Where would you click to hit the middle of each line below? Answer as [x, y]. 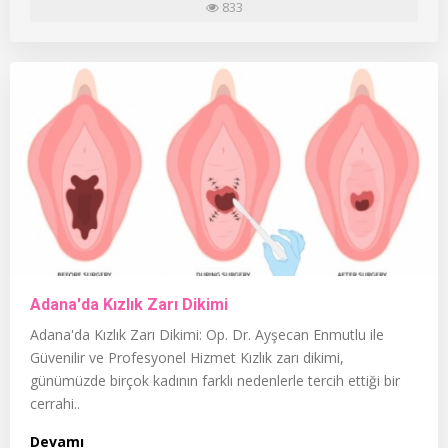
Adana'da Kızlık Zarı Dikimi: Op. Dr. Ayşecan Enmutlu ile [207, 334]
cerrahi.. [55, 403]
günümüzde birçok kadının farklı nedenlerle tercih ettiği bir [215, 380]
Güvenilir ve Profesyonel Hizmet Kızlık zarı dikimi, [187, 357]
